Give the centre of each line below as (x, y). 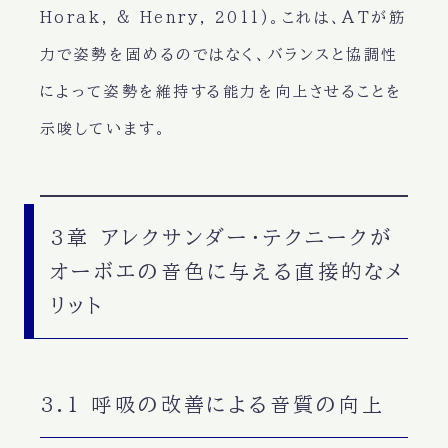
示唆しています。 (103, 128)
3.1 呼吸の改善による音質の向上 (212, 404)
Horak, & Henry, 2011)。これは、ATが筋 (223, 17)
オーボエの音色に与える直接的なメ (227, 271)
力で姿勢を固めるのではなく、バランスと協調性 (219, 54)
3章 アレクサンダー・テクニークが (221, 237)
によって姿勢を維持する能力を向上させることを (221, 91)
